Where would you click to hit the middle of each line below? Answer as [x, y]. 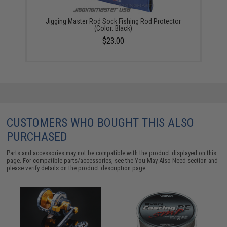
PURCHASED [37, 137]
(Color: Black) [113, 28]
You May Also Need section [171, 160]
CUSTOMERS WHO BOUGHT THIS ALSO [101, 123]
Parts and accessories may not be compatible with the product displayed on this [112, 153]
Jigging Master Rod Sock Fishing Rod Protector [113, 21]
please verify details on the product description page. [77, 168]
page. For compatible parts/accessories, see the [71, 160]
